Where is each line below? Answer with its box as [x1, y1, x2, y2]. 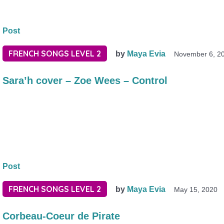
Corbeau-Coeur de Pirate [2, 210, 120, 222]
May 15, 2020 [174, 185, 218, 194]
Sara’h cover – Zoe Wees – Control [2, 75, 168, 86]
